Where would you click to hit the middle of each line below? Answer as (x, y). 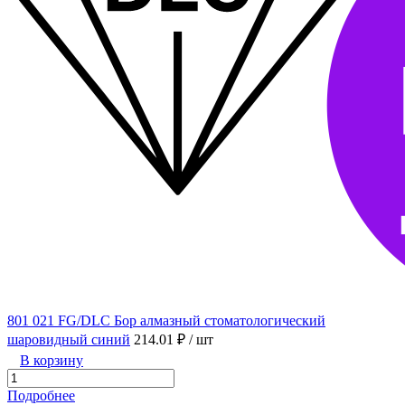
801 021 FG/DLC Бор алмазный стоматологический (166, 321)
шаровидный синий (69, 340)
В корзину (52, 361)
